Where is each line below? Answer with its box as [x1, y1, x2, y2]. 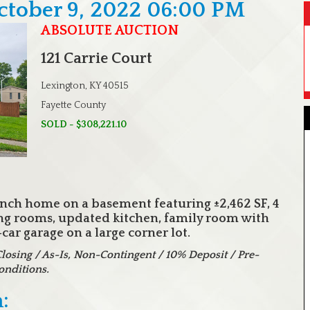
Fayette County [41, 100, 106, 111]
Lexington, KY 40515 [41, 80, 129, 91]
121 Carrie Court [41, 50, 152, 67]
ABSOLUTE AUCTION [41, 23, 179, 38]
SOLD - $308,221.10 [41, 119, 127, 130]
